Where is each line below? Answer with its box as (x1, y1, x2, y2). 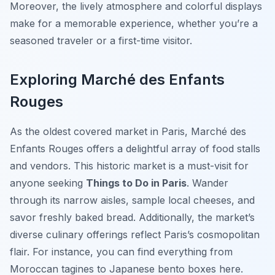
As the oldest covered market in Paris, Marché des (10, 125, 246, 138)
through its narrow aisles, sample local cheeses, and (10, 194, 255, 207)
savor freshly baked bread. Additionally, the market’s (10, 211, 255, 224)
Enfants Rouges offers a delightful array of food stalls (10, 142, 260, 155)
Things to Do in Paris (86, 177, 187, 190)
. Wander (187, 177, 228, 190)
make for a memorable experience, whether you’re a (10, 17, 258, 30)
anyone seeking (10, 177, 86, 190)
